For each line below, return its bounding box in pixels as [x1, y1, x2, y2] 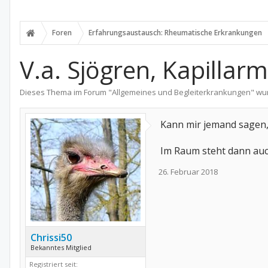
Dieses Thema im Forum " [20, 87, 112, 98]
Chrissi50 [31, 231, 72, 245]
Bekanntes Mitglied [31, 243, 92, 252]
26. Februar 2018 [159, 166, 218, 177]
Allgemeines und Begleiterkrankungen [112, 87, 251, 98]
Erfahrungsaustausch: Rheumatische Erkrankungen [89, 28, 262, 38]
